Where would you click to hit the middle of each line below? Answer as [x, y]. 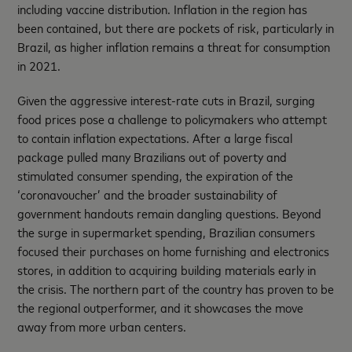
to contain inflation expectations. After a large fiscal [155, 137]
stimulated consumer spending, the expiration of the [156, 175]
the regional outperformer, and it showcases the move [161, 307]
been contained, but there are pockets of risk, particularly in [176, 27]
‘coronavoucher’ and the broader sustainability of [148, 194]
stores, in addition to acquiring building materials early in [167, 269]
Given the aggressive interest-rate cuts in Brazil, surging [167, 99]
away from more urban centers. [102, 326]
